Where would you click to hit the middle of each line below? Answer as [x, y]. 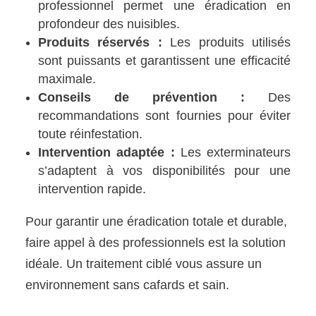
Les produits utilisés [226, 43]
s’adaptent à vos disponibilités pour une [164, 171]
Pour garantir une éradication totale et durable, [157, 222]
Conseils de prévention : [141, 98]
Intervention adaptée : [107, 153]
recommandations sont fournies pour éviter [164, 116]
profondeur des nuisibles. [109, 24]
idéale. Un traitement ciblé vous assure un [144, 264]
